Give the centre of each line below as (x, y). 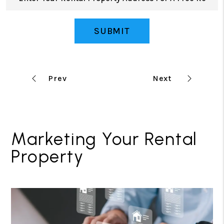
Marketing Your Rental (104, 139)
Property (47, 156)
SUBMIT (112, 31)
